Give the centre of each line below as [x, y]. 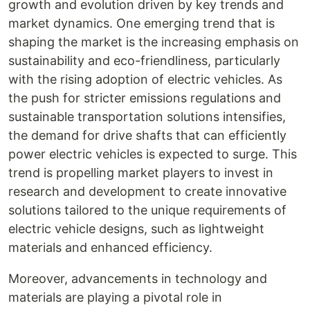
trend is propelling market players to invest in [141, 173]
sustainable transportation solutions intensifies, [147, 117]
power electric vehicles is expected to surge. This [153, 154]
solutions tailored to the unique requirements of [147, 210]
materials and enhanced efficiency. [110, 247]
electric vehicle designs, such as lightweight [136, 229]
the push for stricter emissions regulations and [145, 98]
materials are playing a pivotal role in [115, 297]
